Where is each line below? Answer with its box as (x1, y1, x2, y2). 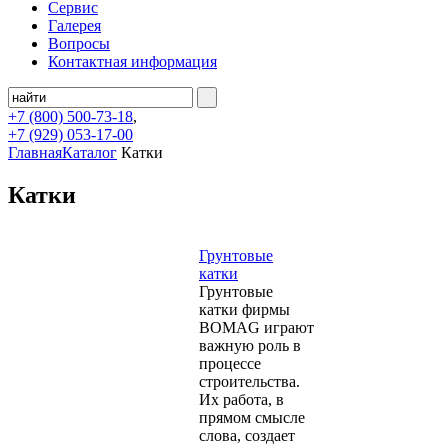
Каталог (62, 144, 117, 161)
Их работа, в (199, 390, 284, 408)
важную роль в (199, 336, 301, 354)
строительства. (199, 372, 300, 390)
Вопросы (48, 35, 110, 52)
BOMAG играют (199, 318, 314, 336)
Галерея (48, 17, 101, 34)
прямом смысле (199, 408, 305, 426)
